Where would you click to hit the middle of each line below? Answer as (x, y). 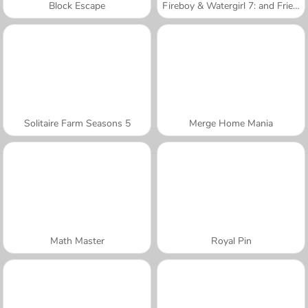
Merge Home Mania (231, 123)
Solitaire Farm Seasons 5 (77, 123)
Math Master (77, 241)
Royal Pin (231, 241)
